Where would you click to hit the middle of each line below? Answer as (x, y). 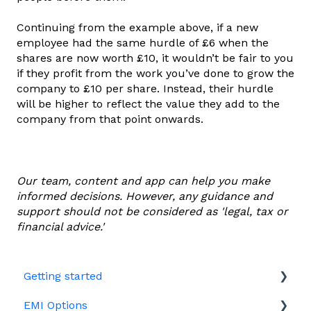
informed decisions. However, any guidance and (145, 196)
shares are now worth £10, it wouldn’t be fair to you (155, 58)
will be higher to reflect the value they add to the (148, 104)
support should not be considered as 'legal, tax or (152, 212)
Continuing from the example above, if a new (137, 28)
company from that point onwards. (112, 119)
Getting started (63, 276)
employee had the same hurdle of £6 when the (143, 43)
